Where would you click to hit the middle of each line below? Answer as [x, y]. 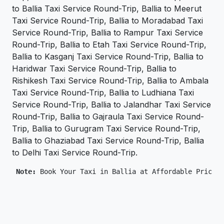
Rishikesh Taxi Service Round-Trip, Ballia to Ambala [110, 81]
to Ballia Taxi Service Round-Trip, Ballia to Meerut [107, 9]
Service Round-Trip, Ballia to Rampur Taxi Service [107, 33]
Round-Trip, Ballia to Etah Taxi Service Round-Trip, [109, 45]
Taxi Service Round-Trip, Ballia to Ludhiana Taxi [103, 93]
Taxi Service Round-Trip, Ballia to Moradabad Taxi [107, 21]
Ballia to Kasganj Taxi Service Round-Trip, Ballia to [108, 57]
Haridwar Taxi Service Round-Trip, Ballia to [94, 69]
